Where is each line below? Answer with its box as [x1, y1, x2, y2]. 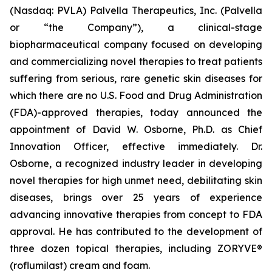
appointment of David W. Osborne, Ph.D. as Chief [10, 123, 262, 135]
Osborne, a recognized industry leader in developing [10, 157, 262, 169]
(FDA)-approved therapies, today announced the [10, 106, 262, 118]
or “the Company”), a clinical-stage [10, 21, 262, 33]
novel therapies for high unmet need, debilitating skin [10, 174, 262, 186]
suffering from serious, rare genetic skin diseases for [10, 72, 262, 84]
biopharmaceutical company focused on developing [10, 38, 262, 50]
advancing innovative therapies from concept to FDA [10, 208, 262, 220]
